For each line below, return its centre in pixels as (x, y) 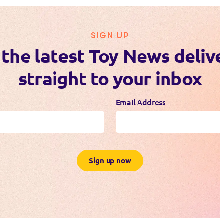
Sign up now (110, 161)
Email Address (140, 102)
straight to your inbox (110, 79)
